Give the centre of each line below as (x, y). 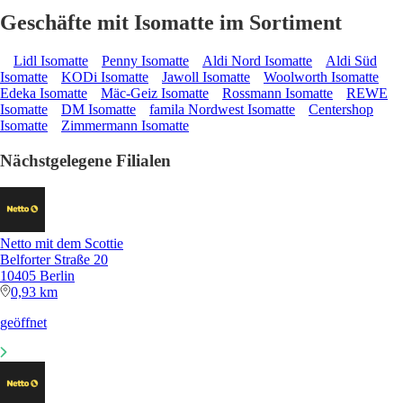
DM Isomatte (99, 109)
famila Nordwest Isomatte (222, 109)
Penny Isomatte (145, 60)
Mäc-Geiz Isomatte (155, 93)
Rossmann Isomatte (278, 93)
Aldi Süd (351, 60)
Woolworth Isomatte (321, 76)
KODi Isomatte (105, 76)
